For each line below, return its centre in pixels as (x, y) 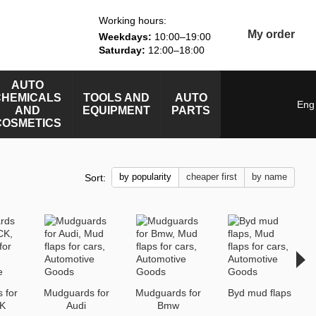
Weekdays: (125, 36)
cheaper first (212, 177)
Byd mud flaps (260, 293)
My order (271, 34)
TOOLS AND (116, 98)
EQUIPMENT (116, 110)
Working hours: (132, 20)
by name (269, 177)
